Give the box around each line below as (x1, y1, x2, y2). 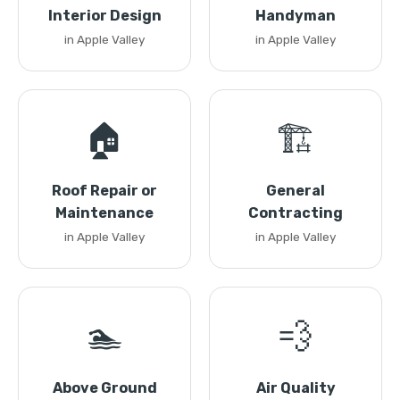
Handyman (255, 7, 336, 24)
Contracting (248, 204, 343, 221)
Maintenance (55, 204, 154, 221)
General (266, 182, 325, 199)
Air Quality (255, 379, 336, 396)
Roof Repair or (52, 182, 157, 199)
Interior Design (47, 7, 162, 24)
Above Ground (52, 379, 157, 396)
